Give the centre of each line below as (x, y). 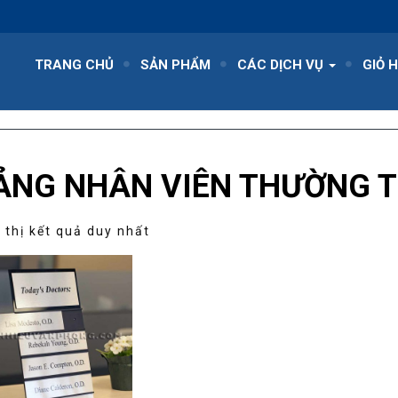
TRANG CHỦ (74, 65)
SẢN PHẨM (175, 65)
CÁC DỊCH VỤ (282, 65)
